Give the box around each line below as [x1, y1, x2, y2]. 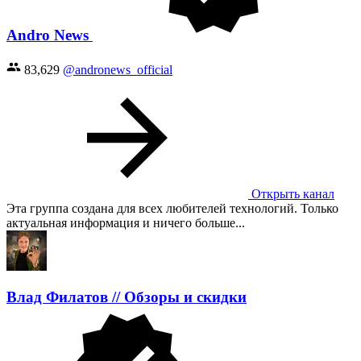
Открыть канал [248, 186, 334, 201]
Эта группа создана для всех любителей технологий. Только [6, 201, 338, 215]
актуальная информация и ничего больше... [6, 215, 245, 230]
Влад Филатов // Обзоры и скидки [6, 288, 247, 306]
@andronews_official [63, 62, 172, 77]
